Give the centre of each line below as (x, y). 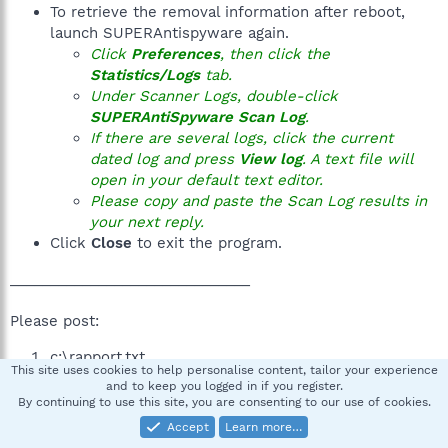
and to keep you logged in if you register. (224, 386)
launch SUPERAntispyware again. (169, 33)
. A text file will (357, 159)
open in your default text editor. (206, 180)
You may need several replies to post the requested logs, (219, 435)
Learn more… (263, 427)
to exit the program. (207, 243)
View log (270, 159)
